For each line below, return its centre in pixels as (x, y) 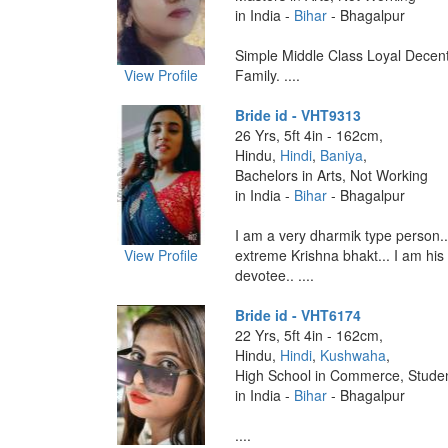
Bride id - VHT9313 (297, 115)
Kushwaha (352, 355)
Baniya (341, 155)
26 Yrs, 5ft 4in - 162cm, (308, 135)
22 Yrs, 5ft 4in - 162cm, (308, 335)
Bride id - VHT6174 (297, 315)
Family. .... (267, 75)
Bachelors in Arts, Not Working (331, 175)
